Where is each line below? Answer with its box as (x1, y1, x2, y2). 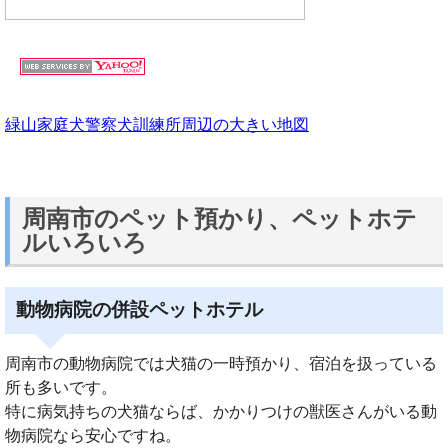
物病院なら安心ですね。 (5, 427, 181, 445)
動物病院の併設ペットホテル (16, 299, 264, 321)
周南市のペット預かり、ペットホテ (22, 205, 417, 232)
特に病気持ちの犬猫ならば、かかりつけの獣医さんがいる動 (5, 403, 437, 421)
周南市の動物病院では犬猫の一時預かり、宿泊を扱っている (5, 355, 437, 373)
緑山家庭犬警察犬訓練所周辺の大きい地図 (5, 116, 309, 134)
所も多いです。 (5, 379, 117, 397)
